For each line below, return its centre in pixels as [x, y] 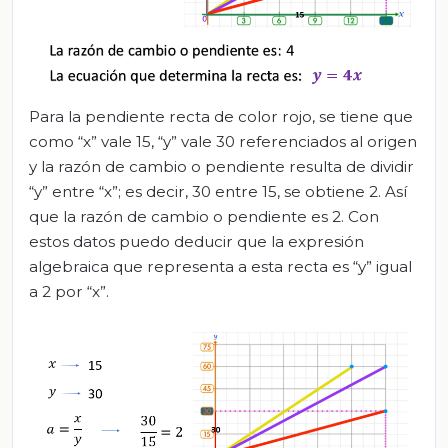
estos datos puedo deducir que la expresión [196, 242]
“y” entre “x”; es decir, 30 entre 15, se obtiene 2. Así [218, 192]
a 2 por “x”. [69, 292]
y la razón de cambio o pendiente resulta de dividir [221, 167]
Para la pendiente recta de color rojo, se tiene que [221, 117]
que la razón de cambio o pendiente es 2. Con [204, 217]
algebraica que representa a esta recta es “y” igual [220, 267]
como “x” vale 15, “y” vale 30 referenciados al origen [223, 142]
